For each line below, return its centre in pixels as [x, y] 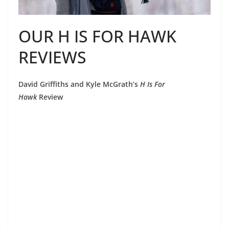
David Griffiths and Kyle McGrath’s [79, 84]
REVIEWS [52, 57]
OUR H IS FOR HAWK [97, 36]
